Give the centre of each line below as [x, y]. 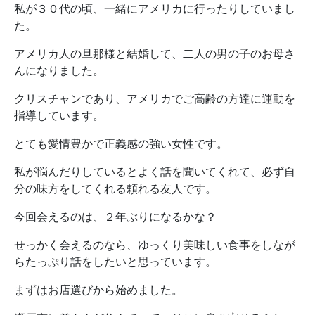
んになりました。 [59, 70]
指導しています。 [59, 115]
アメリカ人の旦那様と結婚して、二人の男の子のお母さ [155, 53]
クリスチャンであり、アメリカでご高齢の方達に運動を [155, 98]
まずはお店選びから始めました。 [98, 290]
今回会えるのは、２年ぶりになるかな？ [115, 217]
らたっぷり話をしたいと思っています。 [115, 262]
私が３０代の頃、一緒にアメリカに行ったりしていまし [155, 8]
